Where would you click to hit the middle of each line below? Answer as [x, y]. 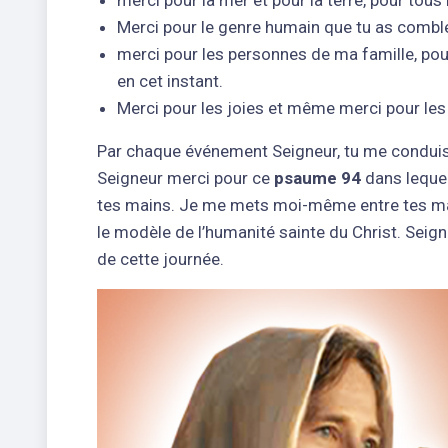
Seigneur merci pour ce [185, 177]
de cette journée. [160, 258]
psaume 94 [317, 177]
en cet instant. [170, 80]
